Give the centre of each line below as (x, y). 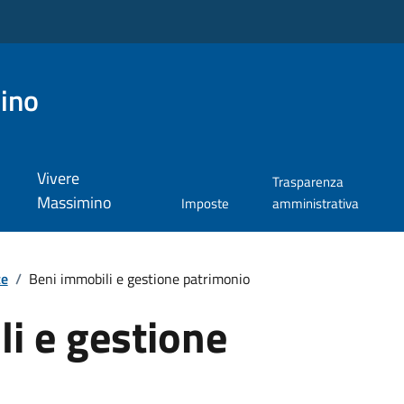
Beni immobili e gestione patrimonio (139, 278)
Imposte (206, 204)
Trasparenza (308, 182)
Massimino (74, 203)
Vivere (58, 179)
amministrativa (316, 204)
